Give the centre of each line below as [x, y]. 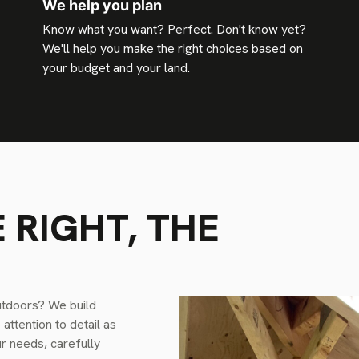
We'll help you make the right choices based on [173, 48]
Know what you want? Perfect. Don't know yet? [175, 29]
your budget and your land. [117, 67]
